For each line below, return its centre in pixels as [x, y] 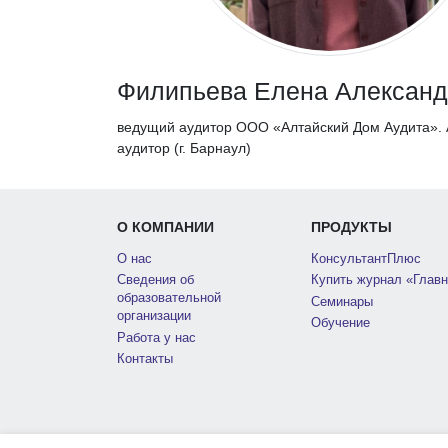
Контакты [145, 358]
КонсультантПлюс [365, 259]
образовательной [169, 298]
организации [154, 316]
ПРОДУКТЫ [351, 227]
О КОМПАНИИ [165, 227]
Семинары [341, 301]
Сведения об [155, 280]
